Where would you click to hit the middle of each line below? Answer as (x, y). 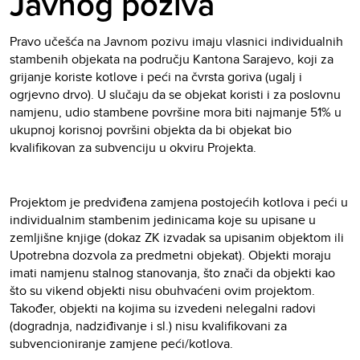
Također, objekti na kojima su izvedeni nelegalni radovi (163, 309)
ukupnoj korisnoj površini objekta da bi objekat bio (151, 130)
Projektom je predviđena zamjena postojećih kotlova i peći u (179, 202)
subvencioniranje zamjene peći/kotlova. (121, 344)
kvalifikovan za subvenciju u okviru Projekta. (135, 148)
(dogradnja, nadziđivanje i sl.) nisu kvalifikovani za (148, 326)
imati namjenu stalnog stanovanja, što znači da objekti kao (172, 273)
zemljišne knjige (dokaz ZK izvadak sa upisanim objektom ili (177, 238)
